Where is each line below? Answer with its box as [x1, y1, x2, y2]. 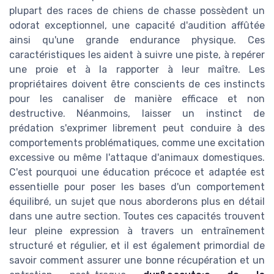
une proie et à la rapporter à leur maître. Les [9, 64, 265, 76]
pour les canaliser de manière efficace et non [9, 93, 265, 105]
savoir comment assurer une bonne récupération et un [9, 254, 265, 267]
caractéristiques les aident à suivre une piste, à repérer [9, 49, 265, 61]
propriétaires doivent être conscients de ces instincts [9, 78, 265, 91]
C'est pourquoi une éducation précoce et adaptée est [9, 166, 265, 179]
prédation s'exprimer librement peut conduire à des [9, 122, 265, 135]
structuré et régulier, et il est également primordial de [9, 240, 265, 252]
